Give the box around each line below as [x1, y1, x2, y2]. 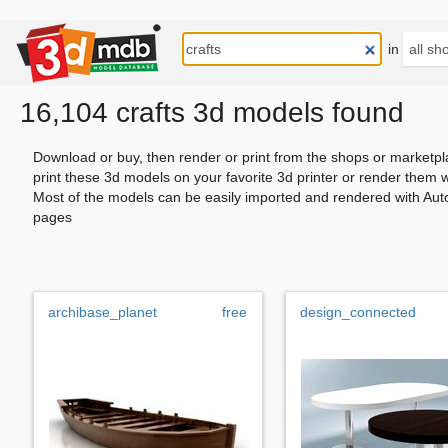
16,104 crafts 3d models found [20, 97, 404, 128]
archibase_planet [48, 303, 157, 320]
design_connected [300, 303, 416, 320]
